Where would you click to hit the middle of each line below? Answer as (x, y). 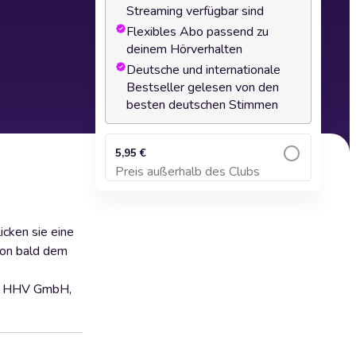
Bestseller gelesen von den (203, 87)
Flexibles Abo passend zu (197, 32)
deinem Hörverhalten (184, 49)
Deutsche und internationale (203, 70)
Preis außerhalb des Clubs (188, 172)
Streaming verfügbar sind (195, 11)
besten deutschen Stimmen (202, 105)
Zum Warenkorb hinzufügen (208, 179)
